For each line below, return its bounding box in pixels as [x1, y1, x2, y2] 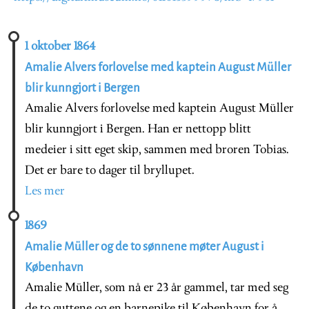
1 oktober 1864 [25, 39, 95, 53]
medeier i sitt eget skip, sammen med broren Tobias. [25, 143, 289, 157]
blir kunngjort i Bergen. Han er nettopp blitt [25, 122, 251, 136]
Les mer [25, 184, 65, 198]
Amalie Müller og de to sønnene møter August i [25, 239, 264, 253]
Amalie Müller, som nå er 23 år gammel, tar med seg [25, 281, 288, 295]
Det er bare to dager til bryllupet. [25, 163, 195, 177]
